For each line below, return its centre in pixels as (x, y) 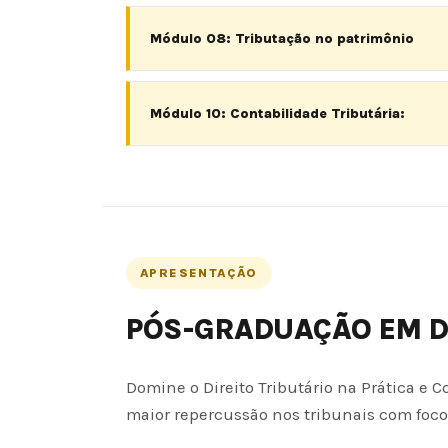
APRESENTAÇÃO (199, 273)
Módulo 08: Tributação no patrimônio (282, 39)
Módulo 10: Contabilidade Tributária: (277, 114)
